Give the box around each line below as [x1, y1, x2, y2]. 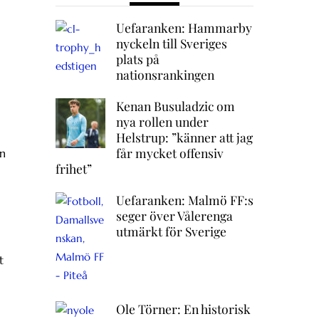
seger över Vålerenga [115, 207, 233, 224]
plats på [115, 51, 159, 68]
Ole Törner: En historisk [115, 300, 251, 318]
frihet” [55, 160, 92, 177]
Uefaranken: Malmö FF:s [115, 192, 253, 209]
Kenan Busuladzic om [115, 98, 235, 115]
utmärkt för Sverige [115, 223, 226, 240]
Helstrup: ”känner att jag [115, 129, 253, 146]
